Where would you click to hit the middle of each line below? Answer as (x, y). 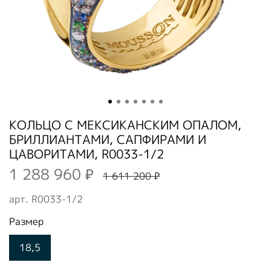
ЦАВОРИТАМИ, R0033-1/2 (87, 153)
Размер (26, 221)
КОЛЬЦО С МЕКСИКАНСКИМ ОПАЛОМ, (125, 124)
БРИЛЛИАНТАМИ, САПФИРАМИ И (108, 139)
